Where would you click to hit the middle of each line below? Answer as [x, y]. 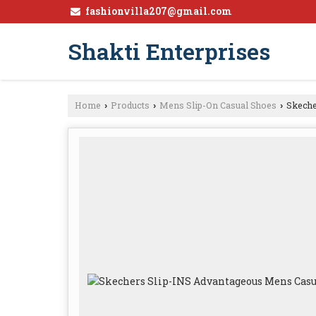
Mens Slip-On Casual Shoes [218, 105]
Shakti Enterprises [169, 51]
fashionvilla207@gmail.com [159, 11]
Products [130, 105]
